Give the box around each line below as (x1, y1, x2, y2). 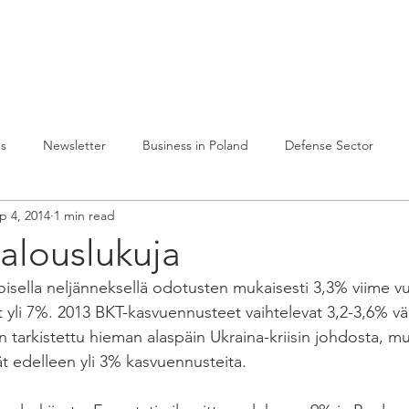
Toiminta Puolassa (215, 36, 341, 53)
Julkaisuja (104, 36, 173, 53)
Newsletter (43, 136, 106, 153)
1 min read (54, 206, 115, 224)
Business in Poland (142, 136, 248, 153)
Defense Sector (285, 136, 373, 153)
